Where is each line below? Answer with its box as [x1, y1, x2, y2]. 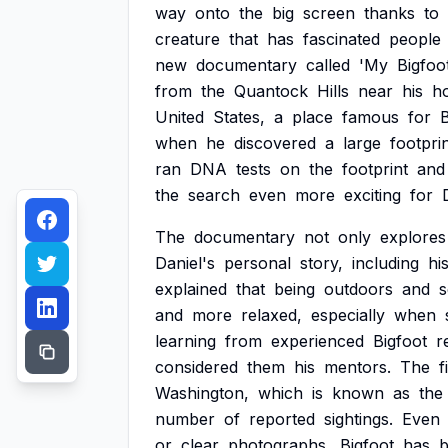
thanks [364, 3, 415, 23]
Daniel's [155, 253, 215, 273]
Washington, [155, 383, 249, 403]
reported [249, 409, 315, 429]
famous [342, 107, 399, 127]
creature [155, 29, 220, 49]
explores [380, 227, 446, 247]
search [188, 185, 240, 205]
